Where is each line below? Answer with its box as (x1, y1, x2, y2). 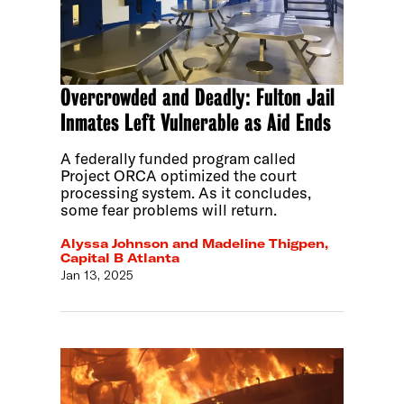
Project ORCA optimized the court (60, 165, 298, 185)
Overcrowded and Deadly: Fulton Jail (60, 83, 335, 111)
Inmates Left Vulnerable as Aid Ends (60, 108, 332, 136)
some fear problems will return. (60, 199, 278, 219)
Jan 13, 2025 (60, 267, 134, 284)
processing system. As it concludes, (60, 182, 312, 202)
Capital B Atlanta (60, 250, 180, 267)
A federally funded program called (60, 148, 297, 168)
